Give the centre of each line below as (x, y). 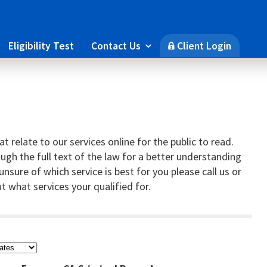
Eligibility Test (41, 46)
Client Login (203, 46)
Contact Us (117, 46)
